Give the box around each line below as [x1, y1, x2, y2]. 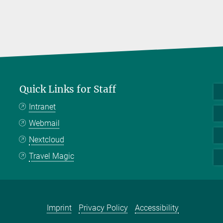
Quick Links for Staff [19, 83, 116, 96]
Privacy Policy [79, 203, 128, 213]
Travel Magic [29, 151, 75, 161]
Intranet [29, 102, 56, 112]
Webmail [29, 118, 60, 128]
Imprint [47, 203, 72, 213]
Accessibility [135, 203, 179, 213]
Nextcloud [29, 135, 65, 145]
